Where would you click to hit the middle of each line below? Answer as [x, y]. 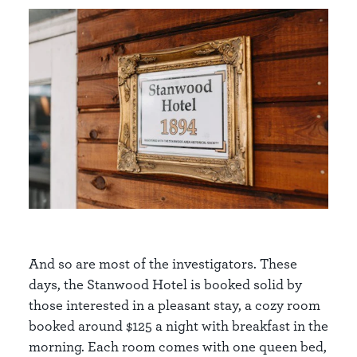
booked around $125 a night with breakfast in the [178, 325]
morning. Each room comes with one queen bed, [178, 346]
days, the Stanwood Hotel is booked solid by [165, 284]
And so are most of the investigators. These [163, 263]
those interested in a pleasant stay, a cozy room [175, 304]
